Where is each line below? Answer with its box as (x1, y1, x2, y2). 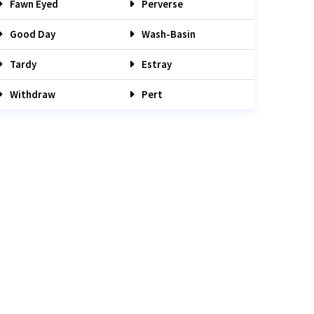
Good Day (8, 27, 55, 41)
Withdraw (8, 88, 55, 101)
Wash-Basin (139, 27, 196, 41)
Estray (139, 57, 172, 71)
